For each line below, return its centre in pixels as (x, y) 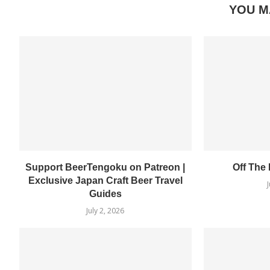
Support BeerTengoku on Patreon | (105, 168)
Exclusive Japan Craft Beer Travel (105, 181)
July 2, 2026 (105, 211)
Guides (105, 194)
